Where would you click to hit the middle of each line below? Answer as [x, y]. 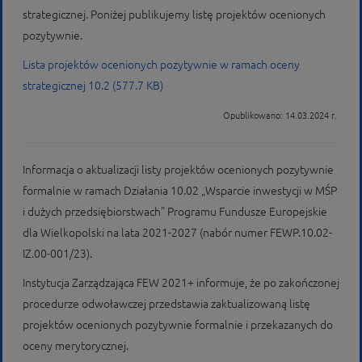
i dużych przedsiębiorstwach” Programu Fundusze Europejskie [175, 212]
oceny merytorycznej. [76, 346]
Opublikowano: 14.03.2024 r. [281, 116]
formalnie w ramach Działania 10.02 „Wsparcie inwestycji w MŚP [180, 191]
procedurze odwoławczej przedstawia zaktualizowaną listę [166, 304]
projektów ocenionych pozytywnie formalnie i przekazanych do [178, 325]
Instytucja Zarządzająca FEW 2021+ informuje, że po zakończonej [181, 283]
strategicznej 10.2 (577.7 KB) [93, 86]
